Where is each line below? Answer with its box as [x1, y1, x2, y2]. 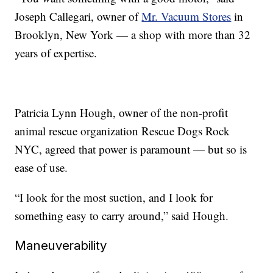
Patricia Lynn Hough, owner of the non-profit [15, 104, 229, 120]
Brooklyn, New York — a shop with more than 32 [15, 26, 251, 42]
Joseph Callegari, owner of [15, 8, 142, 24]
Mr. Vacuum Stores [141, 8, 232, 24]
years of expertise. [15, 44, 97, 60]
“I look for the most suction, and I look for [15, 189, 213, 205]
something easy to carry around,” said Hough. [15, 207, 229, 223]
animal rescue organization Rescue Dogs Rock [15, 122, 230, 138]
